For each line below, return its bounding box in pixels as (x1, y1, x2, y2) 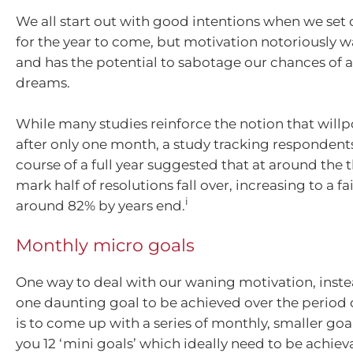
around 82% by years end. (16, 197, 185, 214)
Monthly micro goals (16, 235, 195, 257)
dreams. (16, 75, 70, 91)
